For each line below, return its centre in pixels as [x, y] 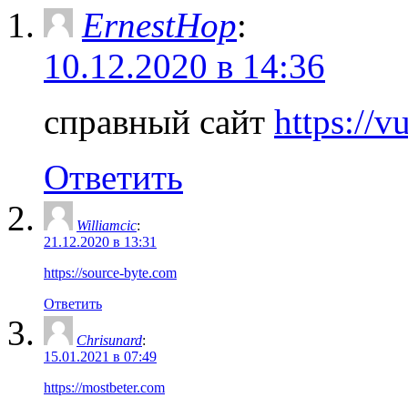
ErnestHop [159, 25]
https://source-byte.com [110, 272]
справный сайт [159, 121]
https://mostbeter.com [104, 387]
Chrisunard [109, 340]
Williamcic [107, 225]
